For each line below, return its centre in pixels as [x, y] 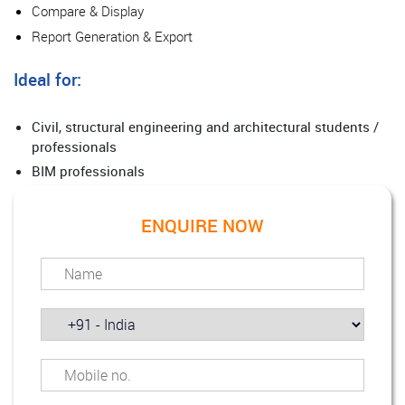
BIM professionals [88, 170]
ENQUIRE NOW [202, 225]
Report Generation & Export [112, 36]
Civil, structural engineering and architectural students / [205, 126]
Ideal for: [47, 79]
